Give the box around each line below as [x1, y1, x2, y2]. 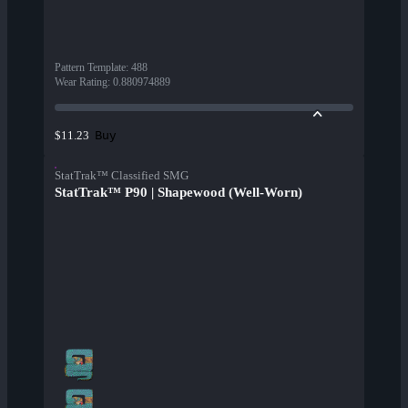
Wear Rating [55, 76, 107, 89]
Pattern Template [55, 61, 126, 75]
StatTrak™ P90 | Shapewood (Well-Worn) [55, 185, 302, 200]
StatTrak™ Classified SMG [55, 168, 189, 183]
